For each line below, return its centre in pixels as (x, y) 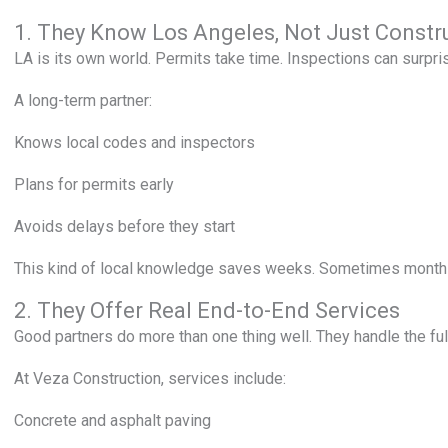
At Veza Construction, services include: (150, 378)
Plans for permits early (94, 184)
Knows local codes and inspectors (134, 142)
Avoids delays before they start (124, 226)
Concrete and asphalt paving (112, 420)
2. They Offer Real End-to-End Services (207, 310)
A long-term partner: (83, 100)
